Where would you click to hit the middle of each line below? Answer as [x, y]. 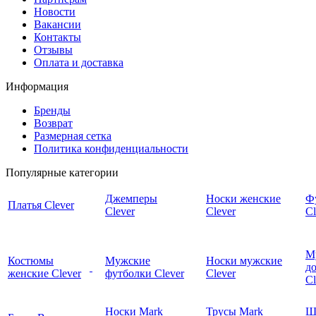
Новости [55, 12]
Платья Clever [41, 205]
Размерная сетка [73, 136]
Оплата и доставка [79, 63]
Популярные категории [62, 173]
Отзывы [53, 50]
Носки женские [243, 199]
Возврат [53, 123]
